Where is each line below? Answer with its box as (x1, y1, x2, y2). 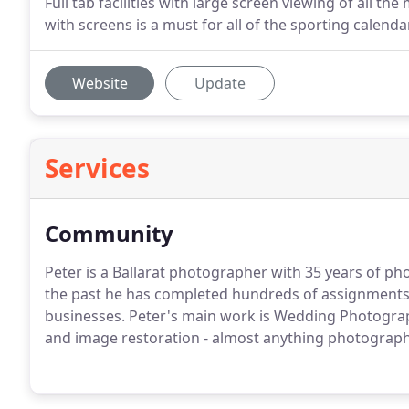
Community (45, 218, 173, 248)
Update (194, 73, 246, 93)
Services (45, 151, 150, 185)
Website (71, 73, 128, 93)
